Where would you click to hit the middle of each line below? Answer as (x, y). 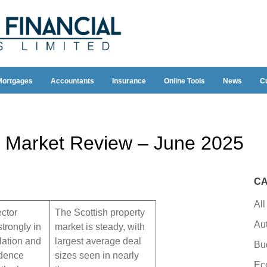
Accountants (72, 81)
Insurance (129, 81)
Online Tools (184, 81)
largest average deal (98, 241)
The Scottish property (100, 212)
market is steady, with (100, 226)
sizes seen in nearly (97, 255)
